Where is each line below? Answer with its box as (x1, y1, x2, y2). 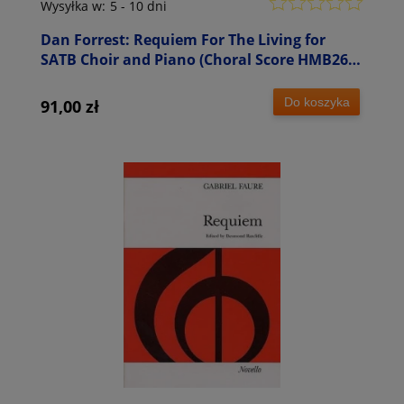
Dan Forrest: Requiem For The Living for (41, 29, 326, 50)
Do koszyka (283, 95, 350, 110)
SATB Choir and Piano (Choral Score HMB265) (41, 49, 361, 69)
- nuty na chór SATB (41, 69, 181, 89)
